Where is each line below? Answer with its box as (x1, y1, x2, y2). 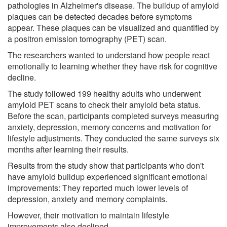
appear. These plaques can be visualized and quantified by (8, 22, 219, 34)
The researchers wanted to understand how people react (8, 49, 210, 61)
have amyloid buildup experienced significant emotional (8, 171, 207, 183)
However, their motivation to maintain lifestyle (8, 209, 169, 221)
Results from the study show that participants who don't (8, 160, 204, 172)
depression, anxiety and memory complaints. (8, 193, 167, 205)
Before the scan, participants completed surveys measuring (8, 110, 219, 122)
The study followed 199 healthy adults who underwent (8, 88, 201, 100)
